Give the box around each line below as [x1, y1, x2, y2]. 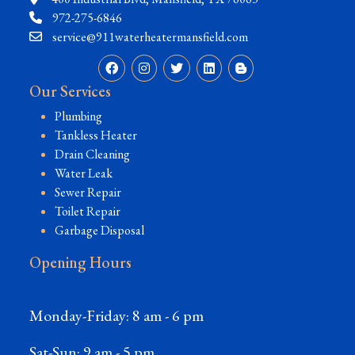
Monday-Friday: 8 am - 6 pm [29, 304, 204, 326]
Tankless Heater [55, 126, 137, 143]
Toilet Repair [55, 202, 120, 219]
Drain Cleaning [55, 145, 130, 162]
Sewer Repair [55, 183, 121, 200]
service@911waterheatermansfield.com [52, 28, 248, 45]
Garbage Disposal [55, 221, 144, 239]
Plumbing [55, 107, 102, 124]
